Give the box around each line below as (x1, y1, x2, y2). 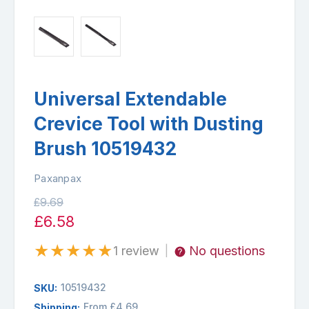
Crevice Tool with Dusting (34, 112, 263, 134)
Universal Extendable (34, 88, 227, 110)
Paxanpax (34, 171, 81, 185)
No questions (189, 243, 265, 258)
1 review (113, 243, 159, 258)
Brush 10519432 (34, 137, 177, 159)
